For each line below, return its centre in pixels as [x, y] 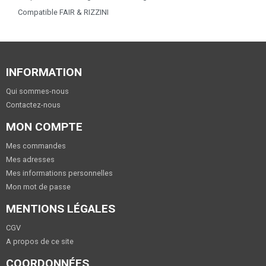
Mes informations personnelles [59, 173]
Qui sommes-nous [37, 91]
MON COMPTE [44, 126]
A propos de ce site [40, 241]
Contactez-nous [33, 104]
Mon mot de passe [38, 186]
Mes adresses [30, 159]
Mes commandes [36, 145]
